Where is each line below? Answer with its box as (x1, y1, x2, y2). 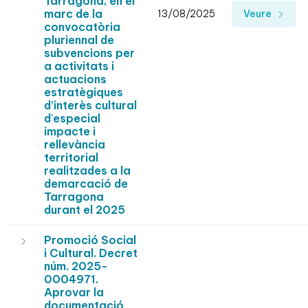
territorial (44, 151, 98, 165)
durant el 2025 (44, 203, 125, 217)
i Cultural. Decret (44, 246, 137, 261)
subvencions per (44, 46, 135, 60)
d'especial (44, 111, 100, 126)
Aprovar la (44, 285, 104, 300)
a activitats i (44, 59, 114, 74)
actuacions (44, 72, 107, 87)
